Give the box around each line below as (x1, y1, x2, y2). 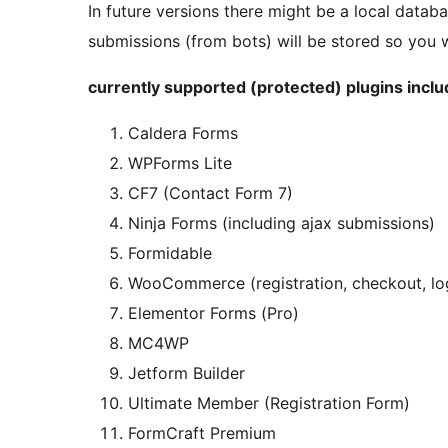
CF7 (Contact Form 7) (128, 183, 293, 204)
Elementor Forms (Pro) (128, 303, 299, 324)
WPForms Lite (128, 153, 232, 174)
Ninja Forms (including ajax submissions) (128, 213, 435, 234)
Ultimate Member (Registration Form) (128, 393, 410, 414)
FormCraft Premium (128, 423, 276, 444)
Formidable (128, 243, 212, 264)
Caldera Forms (128, 123, 238, 144)
